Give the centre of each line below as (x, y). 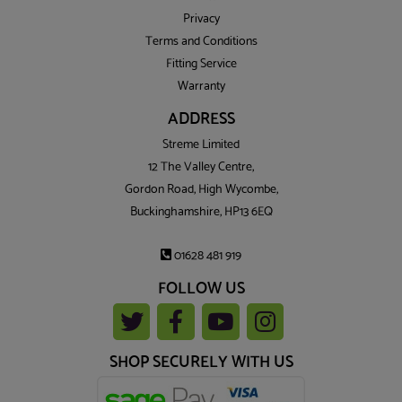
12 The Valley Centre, (201, 167)
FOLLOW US (201, 289)
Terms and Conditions (201, 41)
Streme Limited (201, 144)
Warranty (201, 86)
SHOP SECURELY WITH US (201, 362)
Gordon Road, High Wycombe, (201, 189)
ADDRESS (201, 120)
